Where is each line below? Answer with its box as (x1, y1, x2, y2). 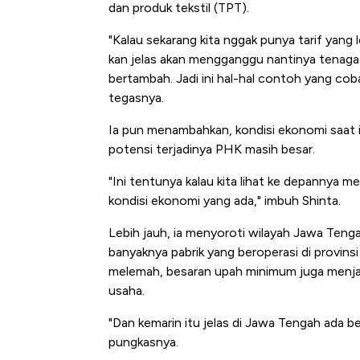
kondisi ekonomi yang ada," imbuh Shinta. (108, 193, 341, 209)
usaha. (108, 283, 145, 299)
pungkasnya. (108, 334, 178, 350)
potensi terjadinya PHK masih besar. (108, 141, 315, 157)
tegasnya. (108, 90, 164, 106)
